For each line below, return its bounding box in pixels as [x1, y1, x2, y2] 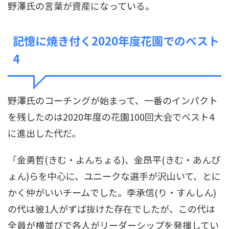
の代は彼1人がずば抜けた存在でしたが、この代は [8, 202, 215, 216]
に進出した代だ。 [8, 126, 81, 140]
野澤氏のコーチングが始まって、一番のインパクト [8, 94, 218, 107]
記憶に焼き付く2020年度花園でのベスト [13, 32, 219, 49]
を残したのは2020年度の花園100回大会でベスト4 [8, 110, 214, 124]
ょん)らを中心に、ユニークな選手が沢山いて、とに [8, 169, 221, 183]
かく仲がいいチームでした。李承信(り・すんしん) [8, 186, 216, 199]
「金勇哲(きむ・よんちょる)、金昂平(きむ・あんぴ [8, 153, 220, 167]
